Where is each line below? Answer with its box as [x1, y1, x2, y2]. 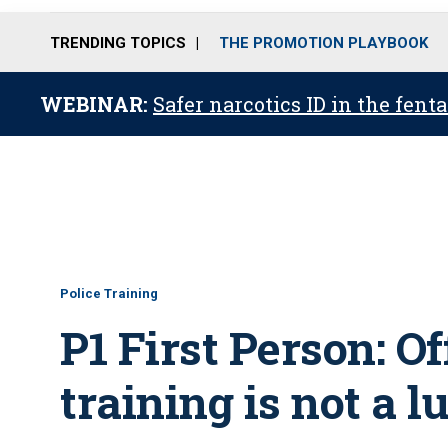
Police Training [60, 286, 158, 301]
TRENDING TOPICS [50, 33, 186, 52]
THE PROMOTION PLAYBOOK [219, 33, 428, 52]
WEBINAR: [40, 91, 153, 117]
